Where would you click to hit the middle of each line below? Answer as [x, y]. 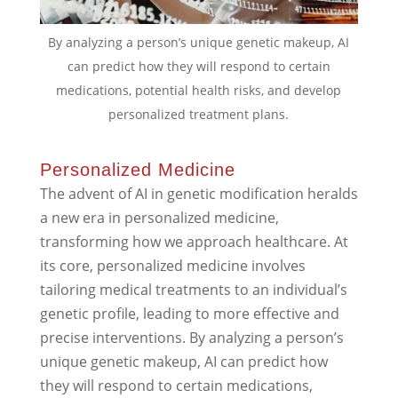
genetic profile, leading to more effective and [189, 313]
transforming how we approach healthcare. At [194, 241]
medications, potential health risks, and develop [199, 90]
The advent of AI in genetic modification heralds [199, 193]
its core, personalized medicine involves [172, 265]
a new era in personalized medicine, [159, 217]
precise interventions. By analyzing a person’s [191, 337]
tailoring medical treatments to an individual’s [193, 289]
